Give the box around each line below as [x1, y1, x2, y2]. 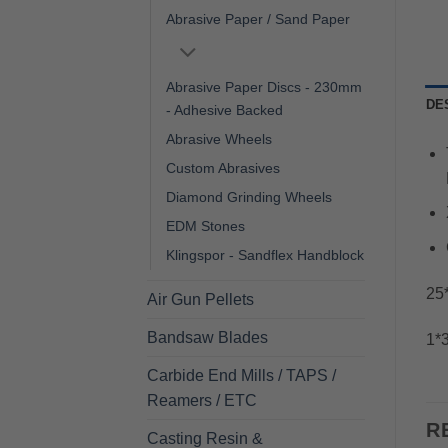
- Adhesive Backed [166, 101, 283, 118]
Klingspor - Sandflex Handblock [166, 246, 364, 263]
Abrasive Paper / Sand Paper [166, 11, 350, 28]
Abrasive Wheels [166, 130, 272, 147]
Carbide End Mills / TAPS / [147, 366, 336, 384]
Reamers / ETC [147, 391, 257, 409]
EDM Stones [166, 217, 245, 234]
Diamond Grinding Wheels [166, 188, 332, 205]
